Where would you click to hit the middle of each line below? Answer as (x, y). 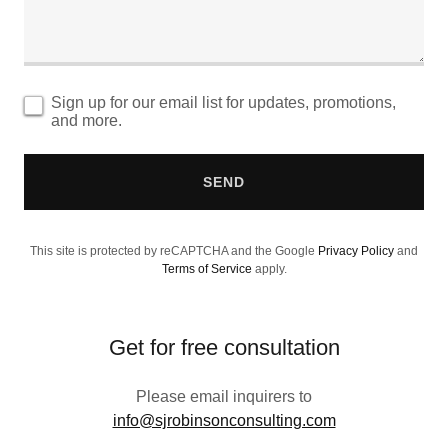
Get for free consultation (224, 347)
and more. (86, 120)
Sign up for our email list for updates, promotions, (223, 102)
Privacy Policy (356, 251)
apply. (269, 269)
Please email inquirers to (224, 396)
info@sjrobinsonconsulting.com (224, 420)
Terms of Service (206, 269)
